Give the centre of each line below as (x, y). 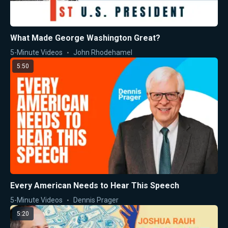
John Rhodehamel (103, 52)
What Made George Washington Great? (85, 38)
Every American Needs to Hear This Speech (95, 186)
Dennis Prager (96, 200)
